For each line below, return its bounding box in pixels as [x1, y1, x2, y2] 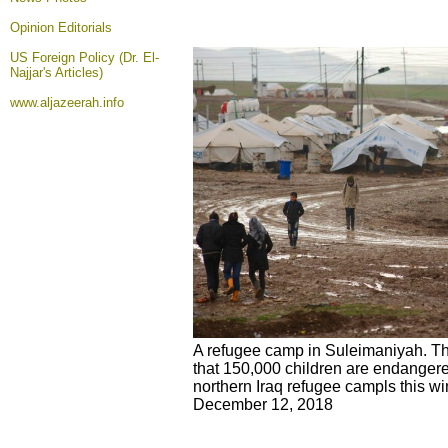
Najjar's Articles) [10, 65, 103, 80]
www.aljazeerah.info [10, 95, 124, 110]
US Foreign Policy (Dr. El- [10, 50, 159, 65]
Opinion [10, 20, 58, 35]
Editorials [58, 20, 112, 35]
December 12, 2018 [193, 396, 333, 413]
